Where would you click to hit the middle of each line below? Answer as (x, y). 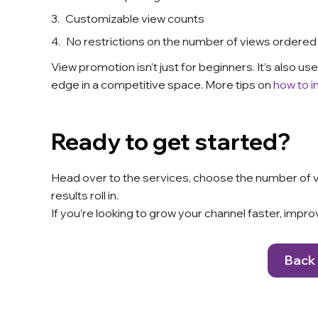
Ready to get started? (171, 142)
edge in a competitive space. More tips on (162, 85)
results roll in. (85, 196)
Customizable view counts (135, 19)
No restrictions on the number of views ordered (191, 42)
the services (155, 178)
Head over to (86, 178)
